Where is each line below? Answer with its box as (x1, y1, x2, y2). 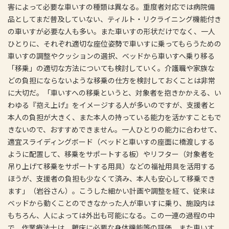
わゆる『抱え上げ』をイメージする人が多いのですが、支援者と (8, 99, 215, 110)
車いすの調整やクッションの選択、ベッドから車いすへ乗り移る (8, 50, 215, 61)
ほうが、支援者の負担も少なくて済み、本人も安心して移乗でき (8, 173, 215, 184)
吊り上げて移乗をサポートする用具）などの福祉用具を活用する (8, 161, 215, 171)
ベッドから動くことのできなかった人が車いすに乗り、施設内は (8, 197, 215, 208)
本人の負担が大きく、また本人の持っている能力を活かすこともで (8, 111, 221, 122)
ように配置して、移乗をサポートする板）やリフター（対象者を (8, 148, 215, 159)
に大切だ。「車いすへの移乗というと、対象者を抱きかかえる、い (8, 87, 221, 98)
